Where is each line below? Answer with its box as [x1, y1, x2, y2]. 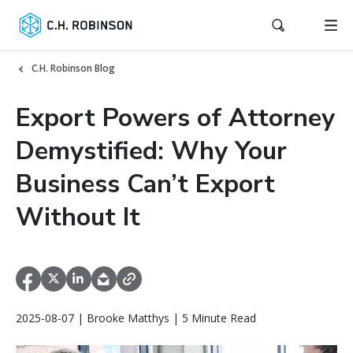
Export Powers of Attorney [16, 101, 335, 135]
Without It [16, 200, 140, 234]
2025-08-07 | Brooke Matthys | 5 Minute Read [16, 310, 256, 326]
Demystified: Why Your [16, 134, 287, 168]
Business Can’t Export [16, 167, 275, 201]
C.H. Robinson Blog [32, 61, 115, 75]
